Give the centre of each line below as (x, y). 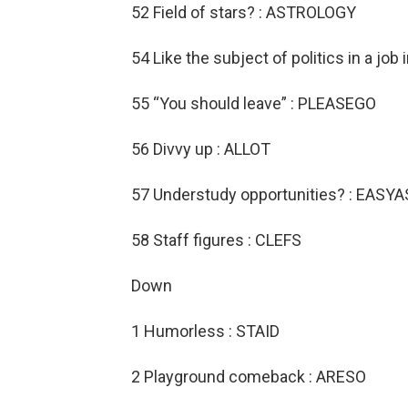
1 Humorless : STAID (205, 331)
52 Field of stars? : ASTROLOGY (244, 13)
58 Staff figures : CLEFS (216, 240)
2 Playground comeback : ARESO (249, 377)
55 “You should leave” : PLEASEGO (254, 104)
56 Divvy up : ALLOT (201, 149)
